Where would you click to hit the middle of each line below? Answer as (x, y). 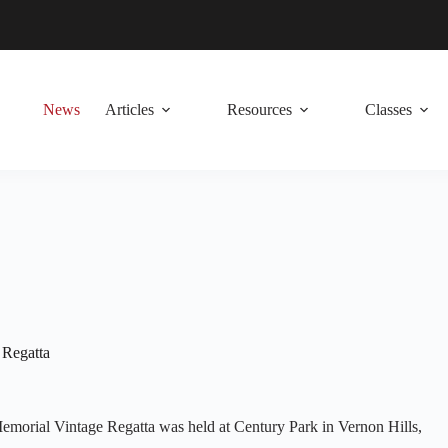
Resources (259, 109)
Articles (129, 109)
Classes (388, 109)
